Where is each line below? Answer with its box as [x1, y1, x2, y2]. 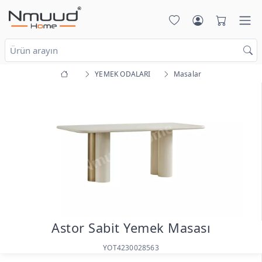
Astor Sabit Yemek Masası [51, 219, 211, 237]
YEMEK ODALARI [95, 68, 151, 79]
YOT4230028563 [103, 243, 159, 253]
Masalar [173, 68, 202, 79]
